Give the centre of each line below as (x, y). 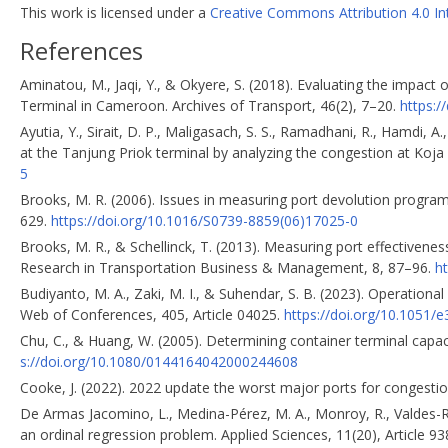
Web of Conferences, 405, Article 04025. (152, 314)
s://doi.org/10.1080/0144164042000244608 (159, 361)
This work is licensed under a (115, 12)
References (81, 50)
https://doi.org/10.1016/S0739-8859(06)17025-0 (204, 220)
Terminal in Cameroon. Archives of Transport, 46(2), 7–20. (210, 105)
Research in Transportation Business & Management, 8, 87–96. (227, 267)
